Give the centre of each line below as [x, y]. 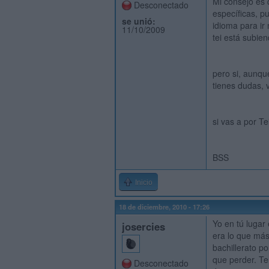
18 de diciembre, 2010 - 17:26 [164, 207]
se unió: [139, 21]
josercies [144, 226]
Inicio [144, 183]
